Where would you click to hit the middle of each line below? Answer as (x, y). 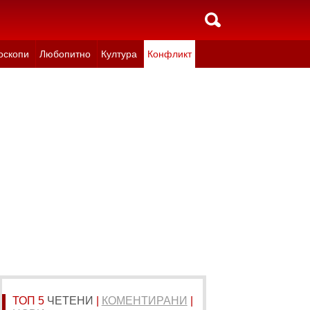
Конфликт (169, 54)
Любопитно (65, 54)
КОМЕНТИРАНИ (144, 301)
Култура (119, 54)
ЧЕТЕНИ (70, 301)
